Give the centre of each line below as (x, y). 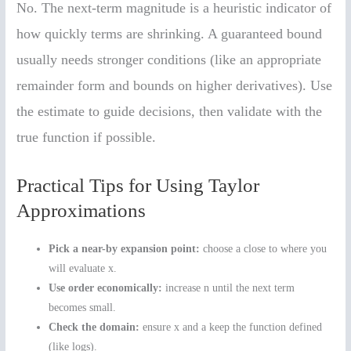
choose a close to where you (264, 248)
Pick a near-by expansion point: (125, 248)
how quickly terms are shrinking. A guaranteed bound (170, 33)
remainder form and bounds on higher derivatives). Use (175, 85)
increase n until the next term (229, 288)
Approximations (81, 210)
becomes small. (83, 307)
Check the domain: (94, 327)
